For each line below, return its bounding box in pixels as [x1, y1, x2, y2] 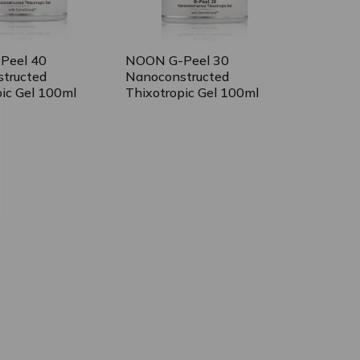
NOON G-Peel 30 [125, 51, 229, 68]
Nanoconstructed [125, 67, 229, 84]
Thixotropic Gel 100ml [125, 84, 259, 100]
